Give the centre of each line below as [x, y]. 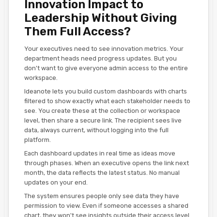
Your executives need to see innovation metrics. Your [104, 49]
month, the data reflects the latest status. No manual [102, 173]
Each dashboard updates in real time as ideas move [100, 154]
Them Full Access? [77, 32]
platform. [38, 140]
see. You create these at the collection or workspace [102, 111]
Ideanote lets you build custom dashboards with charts [106, 92]
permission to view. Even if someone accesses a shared [106, 206]
